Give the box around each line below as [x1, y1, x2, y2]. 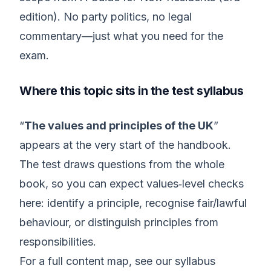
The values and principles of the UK [24, 119, 214, 132]
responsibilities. [19, 235, 96, 248]
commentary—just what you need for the [19, 30, 223, 42]
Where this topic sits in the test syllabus [19, 83, 243, 98]
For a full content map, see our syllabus [19, 255, 215, 267]
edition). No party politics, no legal [19, 10, 192, 23]
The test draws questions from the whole [19, 158, 224, 171]
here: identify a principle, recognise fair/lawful [19, 197, 247, 209]
